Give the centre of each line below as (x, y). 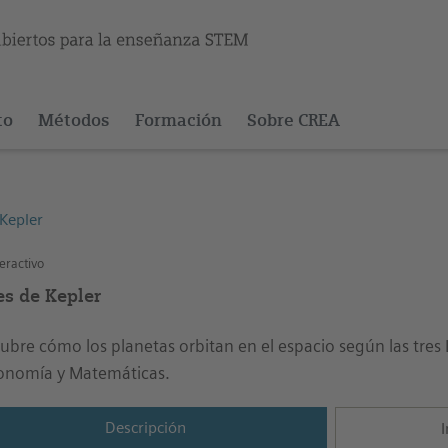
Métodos (73, 120)
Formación (178, 120)
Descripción (146, 427)
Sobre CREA (293, 120)
